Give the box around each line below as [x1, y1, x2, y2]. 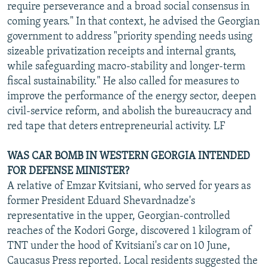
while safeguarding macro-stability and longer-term [7, 60, 245, 72]
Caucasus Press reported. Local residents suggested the [7, 255, 258, 267]
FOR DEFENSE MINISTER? [7, 165, 129, 177]
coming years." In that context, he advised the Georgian [7, 16, 260, 28]
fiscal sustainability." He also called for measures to [7, 75, 239, 87]
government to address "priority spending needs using [7, 31, 252, 42]
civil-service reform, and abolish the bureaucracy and [7, 105, 252, 117]
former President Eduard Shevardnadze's [7, 195, 195, 207]
